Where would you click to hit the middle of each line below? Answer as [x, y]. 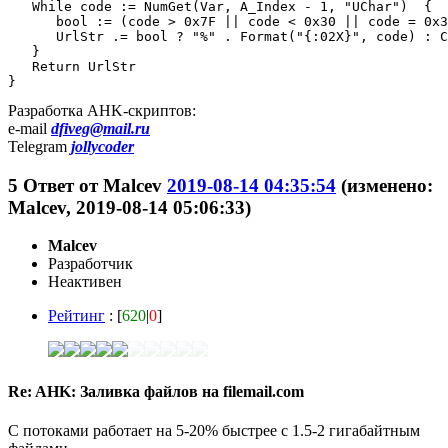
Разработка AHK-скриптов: [102, 110]
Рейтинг [76, 316]
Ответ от [63, 185]
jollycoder [102, 146]
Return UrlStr [72, 66]
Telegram [39, 146]
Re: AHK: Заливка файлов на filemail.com [156, 391]
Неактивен [85, 282]
